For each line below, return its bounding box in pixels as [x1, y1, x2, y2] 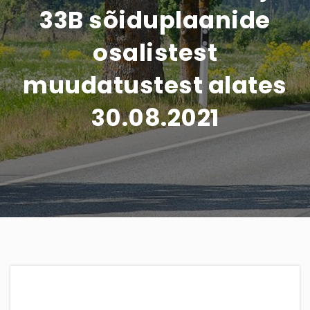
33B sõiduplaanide [39, 3, 271, 37]
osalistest [93, 36, 217, 69]
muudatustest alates [23, 69, 287, 102]
